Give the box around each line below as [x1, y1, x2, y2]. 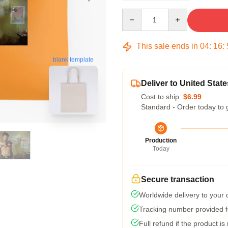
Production [145, 137, 177, 144]
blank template [53, 56, 94, 64]
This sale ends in [134, 42, 200, 50]
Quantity [122, 9, 149, 17]
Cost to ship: [141, 93, 183, 101]
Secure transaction [141, 175, 214, 184]
